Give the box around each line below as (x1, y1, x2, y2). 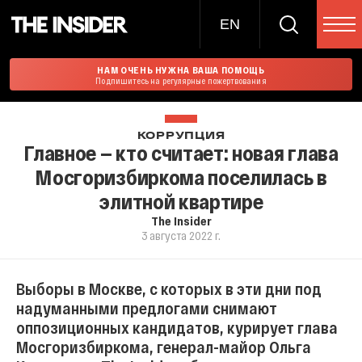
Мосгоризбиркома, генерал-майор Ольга (16, 337, 311, 356)
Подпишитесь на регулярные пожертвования (95, 75, 267, 86)
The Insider (150, 213, 212, 228)
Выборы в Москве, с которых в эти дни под (16, 279, 322, 298)
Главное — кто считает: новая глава (23, 140, 339, 165)
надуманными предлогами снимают (16, 298, 277, 318)
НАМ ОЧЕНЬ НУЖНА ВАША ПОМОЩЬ (97, 64, 265, 75)
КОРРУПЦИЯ (137, 132, 225, 141)
